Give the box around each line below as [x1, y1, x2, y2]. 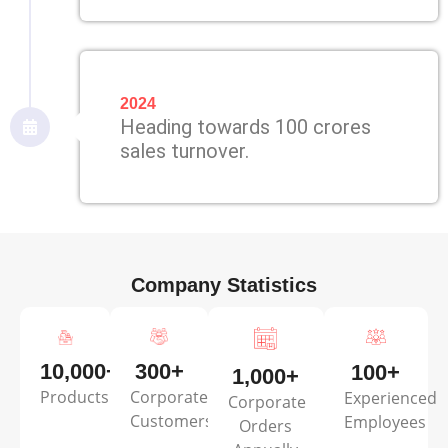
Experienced [343, 387, 437, 410]
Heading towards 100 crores [120, 115, 371, 140]
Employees [343, 411, 426, 434]
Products [40, 386, 109, 409]
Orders [239, 414, 293, 437]
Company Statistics [131, 274, 317, 297]
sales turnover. [120, 139, 249, 164]
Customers [130, 410, 214, 433]
